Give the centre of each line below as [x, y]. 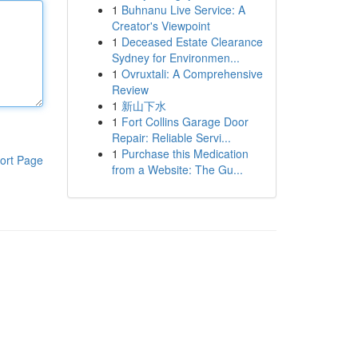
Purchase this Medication [185, 153]
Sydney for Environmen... [175, 58]
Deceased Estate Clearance [192, 42]
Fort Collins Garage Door [185, 121]
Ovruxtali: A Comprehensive [192, 74]
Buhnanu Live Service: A [183, 10]
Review [130, 89]
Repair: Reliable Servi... [171, 137]
